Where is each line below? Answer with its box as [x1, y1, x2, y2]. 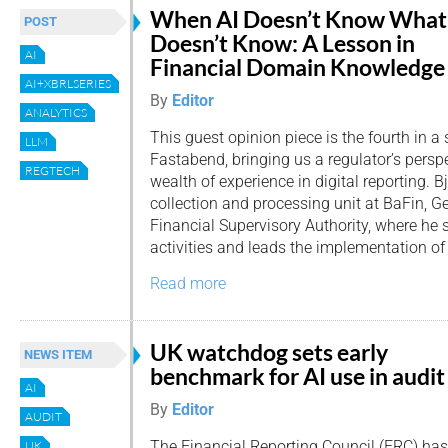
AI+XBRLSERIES [25, 76, 111, 91]
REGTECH [25, 163, 80, 178]
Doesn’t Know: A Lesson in [150, 30, 415, 57]
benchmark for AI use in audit [150, 362, 445, 390]
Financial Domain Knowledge [150, 54, 445, 81]
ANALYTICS [25, 105, 87, 120]
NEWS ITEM [24, 346, 92, 362]
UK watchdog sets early [150, 338, 388, 366]
